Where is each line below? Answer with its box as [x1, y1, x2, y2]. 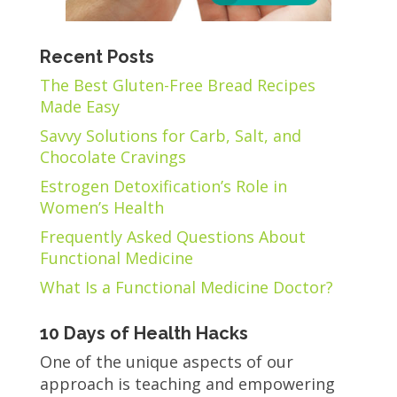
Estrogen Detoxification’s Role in [39, 175, 287, 197]
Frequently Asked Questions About [39, 225, 306, 247]
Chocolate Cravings [39, 145, 186, 167]
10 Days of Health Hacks [39, 322, 248, 344]
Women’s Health [39, 196, 164, 218]
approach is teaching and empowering [39, 372, 335, 394]
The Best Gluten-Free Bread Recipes [39, 74, 315, 96]
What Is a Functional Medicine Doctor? [39, 276, 333, 298]
